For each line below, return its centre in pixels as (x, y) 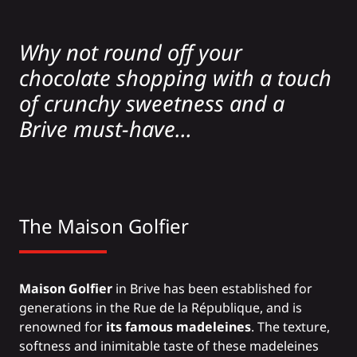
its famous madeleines (178, 327)
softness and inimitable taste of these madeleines (169, 346)
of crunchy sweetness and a (152, 104)
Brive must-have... (106, 129)
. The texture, (290, 327)
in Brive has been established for (212, 289)
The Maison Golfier (104, 226)
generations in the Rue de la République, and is (161, 308)
